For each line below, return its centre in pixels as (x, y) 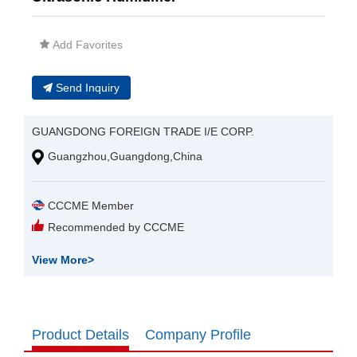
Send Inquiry (88, 88)
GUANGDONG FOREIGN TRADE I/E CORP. (143, 132)
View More (60, 260)
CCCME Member (91, 206)
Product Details (80, 335)
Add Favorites (88, 45)
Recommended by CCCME (116, 228)
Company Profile (198, 335)
